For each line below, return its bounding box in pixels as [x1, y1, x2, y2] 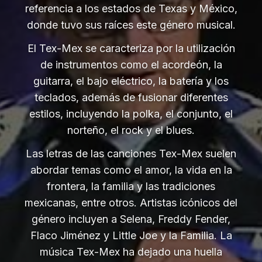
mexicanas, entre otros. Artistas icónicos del [25, 196, 237, 209]
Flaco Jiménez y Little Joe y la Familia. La [30, 229, 232, 242]
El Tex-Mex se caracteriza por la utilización [27, 42, 235, 54]
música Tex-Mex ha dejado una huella [40, 246, 222, 258]
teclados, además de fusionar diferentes [34, 91, 228, 104]
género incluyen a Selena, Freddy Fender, [32, 213, 230, 225]
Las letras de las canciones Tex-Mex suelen [26, 147, 236, 160]
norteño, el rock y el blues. [67, 124, 195, 136]
